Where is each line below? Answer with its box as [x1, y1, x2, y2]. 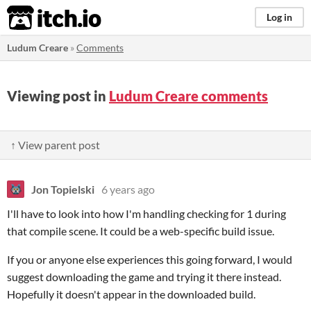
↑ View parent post [10, 138, 100, 151]
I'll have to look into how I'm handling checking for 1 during [7, 207, 286, 220]
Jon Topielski [31, 183, 94, 196]
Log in [267, 11, 292, 23]
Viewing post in [7, 87, 109, 104]
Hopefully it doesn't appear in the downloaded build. [7, 287, 255, 301]
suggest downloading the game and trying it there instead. [7, 270, 281, 283]
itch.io [6, 4, 67, 32]
